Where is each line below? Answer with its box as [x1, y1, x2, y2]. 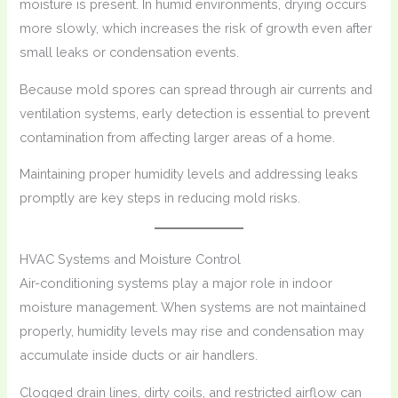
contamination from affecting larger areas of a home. [20, 129, 336, 145]
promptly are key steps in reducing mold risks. [20, 190, 301, 206]
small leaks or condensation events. [20, 44, 240, 60]
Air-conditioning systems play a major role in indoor [20, 275, 333, 291]
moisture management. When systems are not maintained [20, 299, 367, 315]
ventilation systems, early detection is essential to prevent [20, 105, 370, 121]
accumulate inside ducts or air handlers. [20, 347, 259, 363]
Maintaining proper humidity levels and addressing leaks [20, 166, 359, 182]
